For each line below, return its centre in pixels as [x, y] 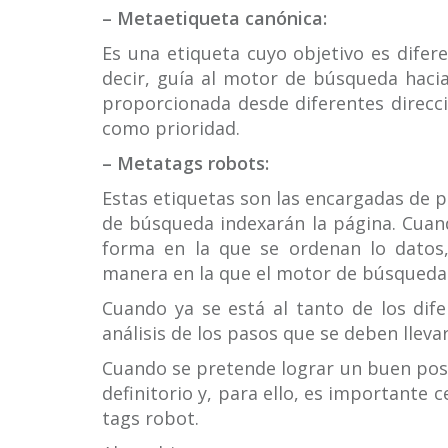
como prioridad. [171, 128]
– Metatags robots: [185, 163]
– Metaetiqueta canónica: [214, 18]
